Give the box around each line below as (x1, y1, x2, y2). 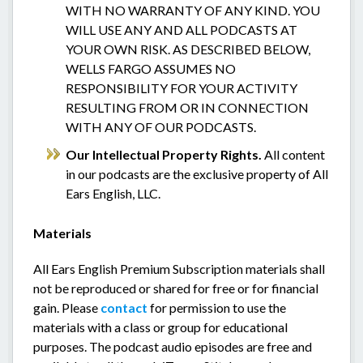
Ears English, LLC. (66, 186, 160, 201)
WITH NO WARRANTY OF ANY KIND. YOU (66, 2, 320, 18)
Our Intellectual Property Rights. (66, 147, 264, 162)
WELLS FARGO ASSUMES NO (66, 61, 236, 76)
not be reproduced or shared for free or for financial (33, 280, 318, 296)
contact (100, 300, 147, 315)
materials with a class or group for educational (33, 319, 288, 335)
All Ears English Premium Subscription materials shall (33, 261, 325, 276)
